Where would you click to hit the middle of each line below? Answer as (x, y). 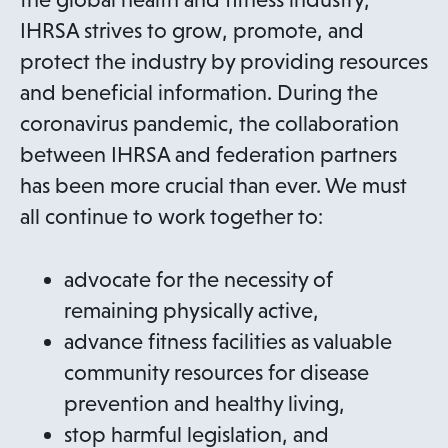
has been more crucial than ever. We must (213, 185)
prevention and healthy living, (204, 403)
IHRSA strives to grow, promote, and (192, 30)
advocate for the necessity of (198, 279)
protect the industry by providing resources (224, 61)
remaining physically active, (191, 310)
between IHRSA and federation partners (208, 154)
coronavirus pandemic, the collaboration (209, 123)
